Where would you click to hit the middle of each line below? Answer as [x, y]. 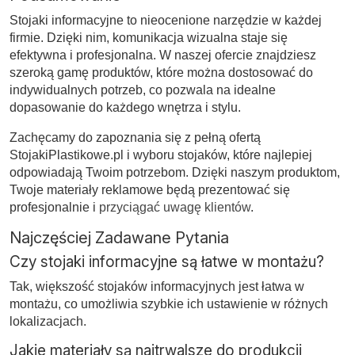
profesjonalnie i [54, 207]
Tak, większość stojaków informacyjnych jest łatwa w [157, 286]
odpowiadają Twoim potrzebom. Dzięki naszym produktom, [175, 172]
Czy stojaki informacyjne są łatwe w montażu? [167, 261]
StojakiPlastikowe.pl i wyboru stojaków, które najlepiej [161, 155]
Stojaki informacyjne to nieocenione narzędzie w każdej [166, 20]
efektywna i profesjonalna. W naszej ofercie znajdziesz [163, 55]
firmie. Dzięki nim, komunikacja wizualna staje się [149, 37]
